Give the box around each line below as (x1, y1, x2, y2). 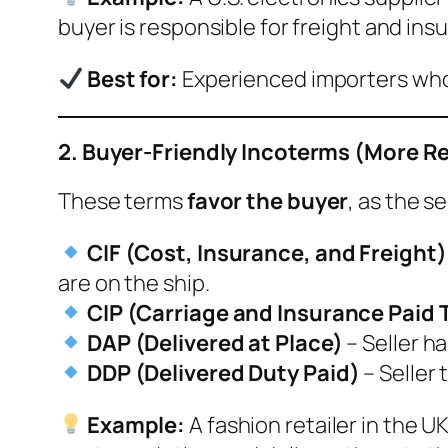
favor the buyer (186, 185, 349, 216)
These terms (58, 185, 187, 216)
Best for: (86, 63, 179, 94)
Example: (86, 409, 186, 440)
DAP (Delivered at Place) (86, 327, 343, 358)
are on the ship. (58, 267, 210, 298)
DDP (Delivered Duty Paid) (86, 357, 360, 388)
